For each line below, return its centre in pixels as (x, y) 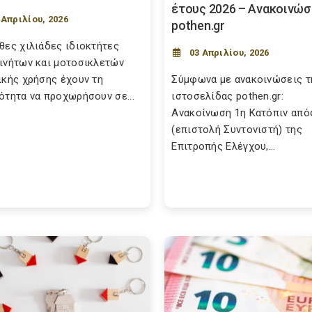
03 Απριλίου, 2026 (229, 53)
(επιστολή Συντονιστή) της (237, 130)
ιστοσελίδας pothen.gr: (227, 96)
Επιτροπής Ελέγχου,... (224, 146)
